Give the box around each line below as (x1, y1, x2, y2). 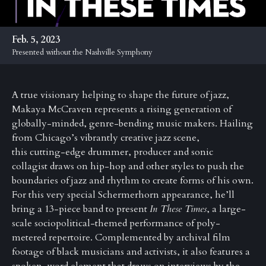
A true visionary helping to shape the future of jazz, (12, 88, 229, 102)
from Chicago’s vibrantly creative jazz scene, (12, 131, 199, 145)
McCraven (48, 103, 92, 116)
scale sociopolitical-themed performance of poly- (12, 217, 220, 230)
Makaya (12, 103, 48, 116)
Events (6, 39, 30, 50)
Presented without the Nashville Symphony (12, 47, 153, 58)
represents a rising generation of (94, 103, 232, 116)
